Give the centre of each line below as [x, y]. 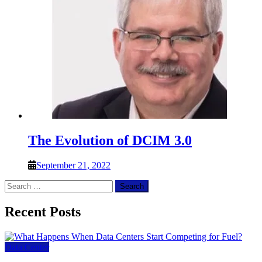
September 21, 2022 [73, 166]
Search [17, 185]
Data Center [27, 247]
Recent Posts [43, 212]
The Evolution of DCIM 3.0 [110, 141]
